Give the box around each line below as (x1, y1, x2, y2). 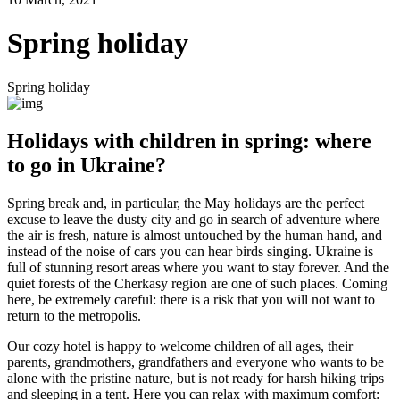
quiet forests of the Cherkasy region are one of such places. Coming (7, 275, 387, 291)
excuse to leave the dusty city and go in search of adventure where (7, 211, 379, 227)
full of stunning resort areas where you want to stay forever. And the (7, 259, 389, 275)
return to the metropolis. (7, 307, 141, 323)
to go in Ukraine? (7, 153, 166, 177)
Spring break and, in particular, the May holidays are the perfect (7, 195, 364, 211)
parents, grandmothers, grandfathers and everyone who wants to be (7, 354, 384, 370)
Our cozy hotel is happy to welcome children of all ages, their (7, 337, 353, 354)
